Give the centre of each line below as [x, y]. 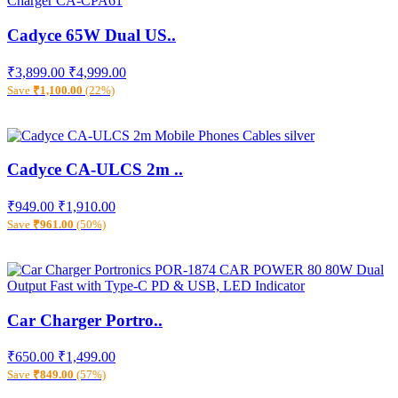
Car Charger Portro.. [85, 320]
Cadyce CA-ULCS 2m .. [95, 170]
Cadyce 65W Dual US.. [92, 35]
